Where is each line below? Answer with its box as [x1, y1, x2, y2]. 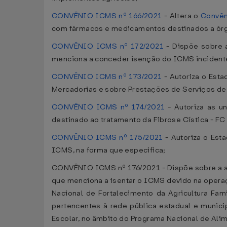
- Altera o [162, 11, 201, 21]
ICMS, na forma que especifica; [52, 145, 166, 155]
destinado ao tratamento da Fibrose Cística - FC [52, 115, 225, 125]
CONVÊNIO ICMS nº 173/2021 [52, 72, 162, 82]
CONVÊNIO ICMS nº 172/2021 [52, 42, 164, 51]
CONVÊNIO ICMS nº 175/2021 [52, 133, 163, 142]
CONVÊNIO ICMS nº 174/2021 [52, 102, 165, 112]
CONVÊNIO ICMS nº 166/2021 [52, 11, 162, 21]
